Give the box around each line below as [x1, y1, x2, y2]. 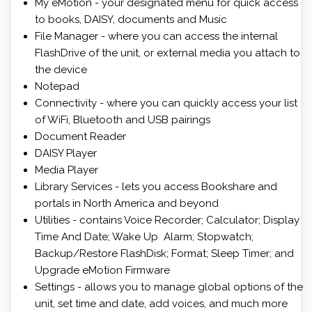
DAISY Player [35, 147, 97, 160]
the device [35, 63, 87, 77]
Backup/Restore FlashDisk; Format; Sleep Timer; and [35, 247, 294, 260]
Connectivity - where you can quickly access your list [35, 97, 297, 110]
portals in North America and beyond [35, 197, 219, 210]
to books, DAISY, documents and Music [35, 13, 227, 26]
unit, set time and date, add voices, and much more [35, 297, 288, 311]
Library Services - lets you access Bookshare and [35, 180, 277, 194]
